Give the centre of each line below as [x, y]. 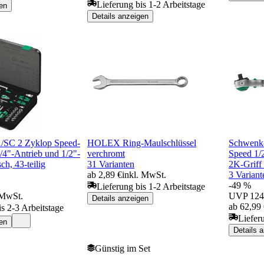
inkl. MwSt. [144, 174]
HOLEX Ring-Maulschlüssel [142, 143]
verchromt [106, 153]
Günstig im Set [123, 248]
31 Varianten [111, 164]
